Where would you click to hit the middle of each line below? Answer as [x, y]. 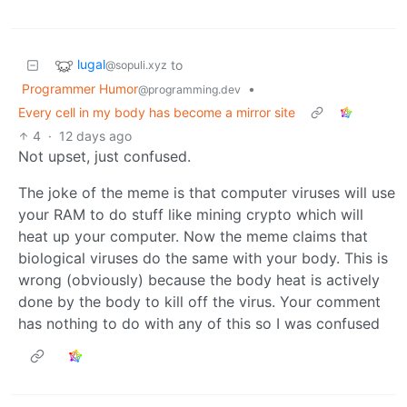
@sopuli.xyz [136, 65]
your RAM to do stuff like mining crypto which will [191, 214]
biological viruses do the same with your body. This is [203, 258]
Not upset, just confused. [104, 156]
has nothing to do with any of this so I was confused [199, 323]
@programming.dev [189, 89]
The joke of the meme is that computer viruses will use [207, 192]
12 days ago [96, 135]
